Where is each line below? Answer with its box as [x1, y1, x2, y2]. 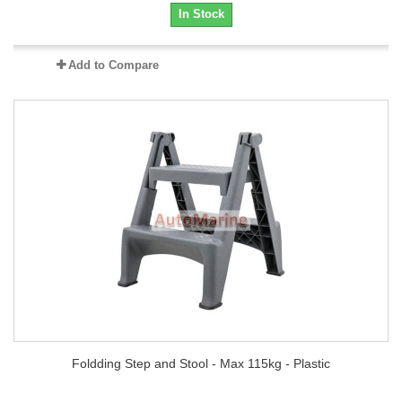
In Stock [178, 7, 224, 21]
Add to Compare [67, 58, 159, 72]
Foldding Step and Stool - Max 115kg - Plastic [72, 356, 330, 371]
